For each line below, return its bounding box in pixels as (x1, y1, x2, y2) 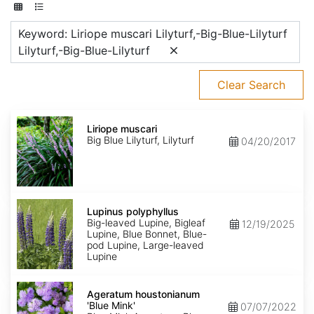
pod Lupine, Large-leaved (87, 239, 204, 252)
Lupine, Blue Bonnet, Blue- (87, 228, 207, 240)
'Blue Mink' (87, 299, 135, 312)
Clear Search (217, 78, 285, 93)
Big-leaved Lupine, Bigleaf (87, 217, 205, 229)
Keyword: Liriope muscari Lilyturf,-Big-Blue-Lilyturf (18, 27, 287, 41)
